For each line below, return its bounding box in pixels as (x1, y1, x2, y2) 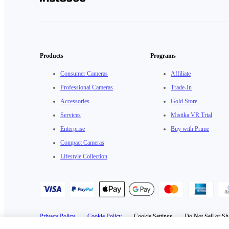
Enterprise (60, 125, 85, 132)
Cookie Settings (134, 213, 172, 220)
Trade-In (171, 84, 192, 91)
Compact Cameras (60, 139, 104, 146)
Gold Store (171, 98, 197, 105)
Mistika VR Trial (171, 111, 212, 119)
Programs (150, 52, 176, 59)
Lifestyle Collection (60, 153, 107, 160)
